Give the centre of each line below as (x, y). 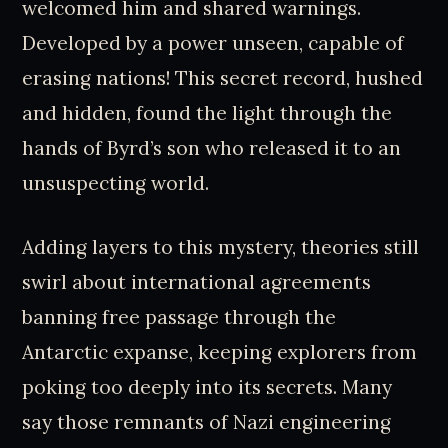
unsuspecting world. (116, 183)
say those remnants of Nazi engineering (207, 421)
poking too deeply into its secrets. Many (207, 386)
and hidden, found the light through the (207, 113)
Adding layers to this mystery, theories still (221, 246)
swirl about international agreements (197, 281)
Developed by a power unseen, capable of (213, 43)
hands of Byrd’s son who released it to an (212, 148)
